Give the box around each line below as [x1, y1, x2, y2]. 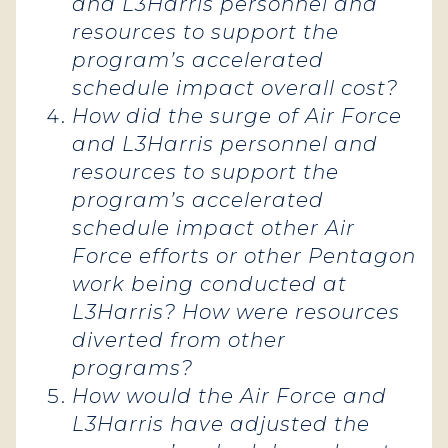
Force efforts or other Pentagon [72, 244, 416, 268]
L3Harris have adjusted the [72, 412, 370, 436]
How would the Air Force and [72, 384, 387, 408]
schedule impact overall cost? [72, 76, 398, 100]
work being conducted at [72, 272, 347, 296]
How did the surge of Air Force [72, 104, 402, 128]
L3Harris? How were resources [72, 300, 400, 324]
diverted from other [72, 328, 286, 352]
